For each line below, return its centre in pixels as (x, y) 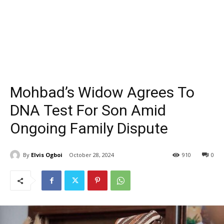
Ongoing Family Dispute (89, 128)
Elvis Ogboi (47, 154)
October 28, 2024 (91, 155)
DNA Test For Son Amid (88, 110)
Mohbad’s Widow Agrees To (102, 92)
